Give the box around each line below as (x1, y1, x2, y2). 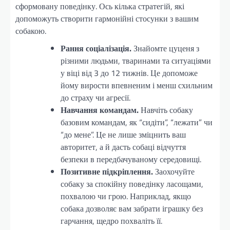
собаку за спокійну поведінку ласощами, (61, 177, 203, 190)
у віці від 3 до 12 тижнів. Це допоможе (61, 66, 198, 79)
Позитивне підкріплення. (61, 165, 153, 178)
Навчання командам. (61, 103, 139, 116)
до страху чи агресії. (61, 91, 130, 104)
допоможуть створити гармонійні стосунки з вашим (15, 12, 199, 25)
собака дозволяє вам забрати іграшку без (61, 202, 203, 215)
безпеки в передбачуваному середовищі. (61, 152, 201, 165)
